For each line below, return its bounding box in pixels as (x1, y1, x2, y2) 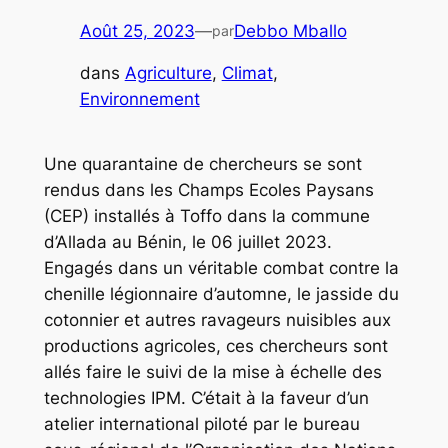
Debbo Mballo (233, 20, 347, 41)
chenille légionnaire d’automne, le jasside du (43, 284, 399, 305)
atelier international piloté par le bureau (43, 414, 360, 435)
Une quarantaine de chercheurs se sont (43, 154, 362, 175)
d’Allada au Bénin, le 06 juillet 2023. (43, 232, 332, 253)
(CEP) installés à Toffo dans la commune (43, 206, 370, 227)
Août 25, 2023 (79, 20, 195, 41)
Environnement (79, 89, 200, 110)
